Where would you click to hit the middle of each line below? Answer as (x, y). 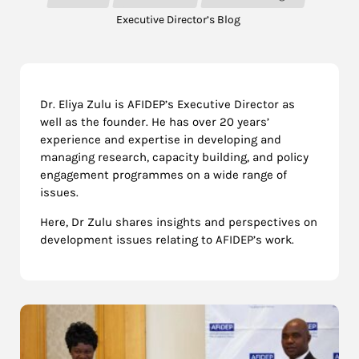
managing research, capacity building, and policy (174, 157)
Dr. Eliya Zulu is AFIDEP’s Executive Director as (167, 104)
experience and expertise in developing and (161, 139)
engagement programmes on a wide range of (163, 174)
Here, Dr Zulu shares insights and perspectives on (179, 222)
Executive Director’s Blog (178, 19)
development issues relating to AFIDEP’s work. (167, 239)
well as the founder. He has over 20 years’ (155, 121)
